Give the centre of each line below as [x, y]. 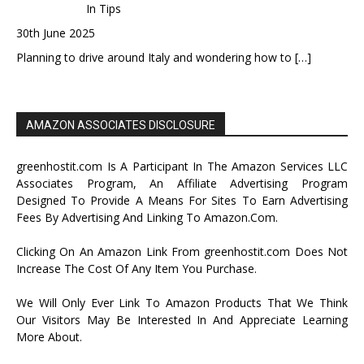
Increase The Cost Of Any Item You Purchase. [136, 268]
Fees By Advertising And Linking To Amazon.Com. [147, 217]
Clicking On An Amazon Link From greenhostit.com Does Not [182, 251]
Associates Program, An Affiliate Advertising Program [182, 183]
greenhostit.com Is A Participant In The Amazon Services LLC [182, 166]
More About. [49, 336]
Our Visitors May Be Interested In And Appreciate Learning [182, 319]
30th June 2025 [56, 32]
